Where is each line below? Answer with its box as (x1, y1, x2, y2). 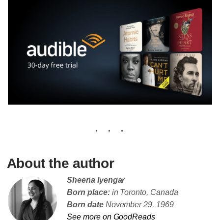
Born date (67, 200, 104, 209)
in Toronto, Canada (110, 188, 178, 197)
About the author (6, 156, 114, 171)
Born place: (67, 188, 110, 197)
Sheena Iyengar (67, 176, 125, 185)
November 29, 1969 (103, 200, 174, 209)
